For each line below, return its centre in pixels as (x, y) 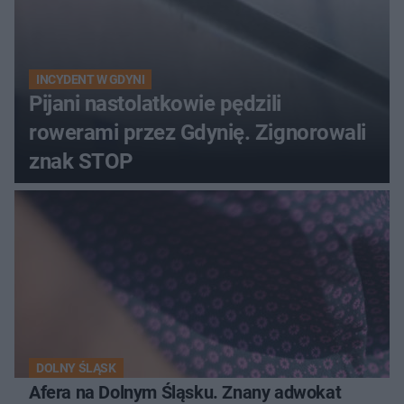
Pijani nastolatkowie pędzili (155, 104)
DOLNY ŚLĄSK (76, 368)
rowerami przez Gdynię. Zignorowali (197, 133)
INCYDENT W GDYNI (91, 80)
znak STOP (81, 162)
